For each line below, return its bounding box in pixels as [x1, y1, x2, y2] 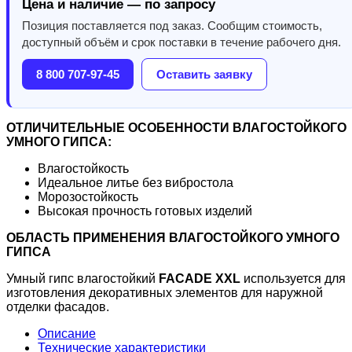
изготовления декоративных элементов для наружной [6, 286, 323, 300]
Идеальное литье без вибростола [38, 176, 233, 190]
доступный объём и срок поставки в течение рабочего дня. [22, 35, 341, 49]
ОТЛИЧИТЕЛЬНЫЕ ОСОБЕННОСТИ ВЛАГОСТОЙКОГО [6, 121, 346, 135]
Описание [38, 327, 96, 341]
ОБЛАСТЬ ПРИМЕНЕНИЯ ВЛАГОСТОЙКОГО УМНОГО [6, 231, 339, 245]
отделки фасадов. [6, 300, 109, 314]
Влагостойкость [38, 162, 129, 176]
